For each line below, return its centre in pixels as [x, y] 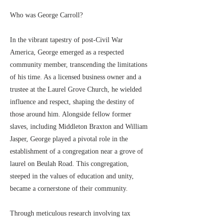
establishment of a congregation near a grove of [77, 151]
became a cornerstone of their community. [69, 189]
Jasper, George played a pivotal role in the [69, 139]
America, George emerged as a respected [67, 52]
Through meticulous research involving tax [70, 213]
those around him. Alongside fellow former [71, 114]
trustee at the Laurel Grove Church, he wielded [76, 89]
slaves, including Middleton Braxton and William [79, 127]
